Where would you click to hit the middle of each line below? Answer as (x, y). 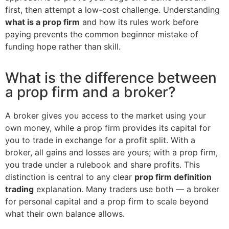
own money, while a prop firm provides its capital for (108, 128)
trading (19, 189)
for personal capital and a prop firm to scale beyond (107, 201)
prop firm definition (173, 177)
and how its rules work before (139, 22)
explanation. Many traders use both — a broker (127, 189)
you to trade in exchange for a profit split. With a (100, 140)
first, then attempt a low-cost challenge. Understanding (112, 10)
